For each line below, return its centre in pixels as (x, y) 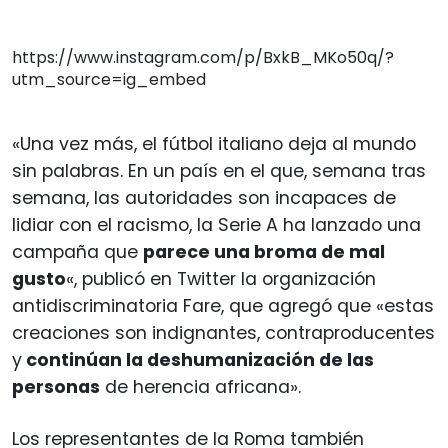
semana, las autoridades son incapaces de (204, 197)
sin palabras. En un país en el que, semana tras (219, 170)
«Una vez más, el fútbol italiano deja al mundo (214, 143)
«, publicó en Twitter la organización (221, 278)
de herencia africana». (200, 386)
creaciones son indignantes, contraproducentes (223, 332)
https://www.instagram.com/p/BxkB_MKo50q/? (203, 57)
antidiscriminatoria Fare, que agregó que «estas (223, 305)
